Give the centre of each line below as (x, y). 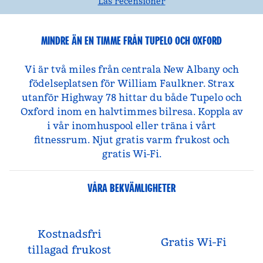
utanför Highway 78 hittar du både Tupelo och (131, 97)
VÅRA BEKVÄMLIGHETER (131, 188)
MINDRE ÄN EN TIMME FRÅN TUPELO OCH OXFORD (131, 41)
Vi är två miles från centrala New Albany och (131, 69)
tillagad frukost (69, 250)
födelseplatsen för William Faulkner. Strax (131, 83)
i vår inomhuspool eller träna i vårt (131, 126)
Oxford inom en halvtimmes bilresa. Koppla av (131, 112)
